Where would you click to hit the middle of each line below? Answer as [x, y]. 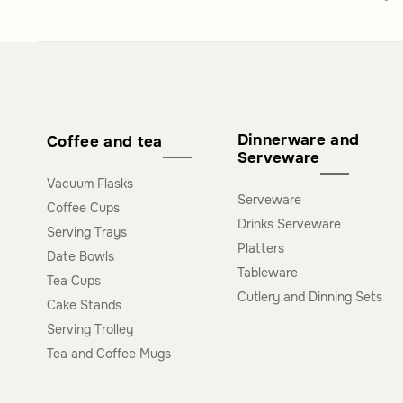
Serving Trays [87, 232]
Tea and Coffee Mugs [109, 353]
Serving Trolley [90, 329]
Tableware [267, 272]
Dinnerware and [298, 139]
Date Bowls [81, 256]
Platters [260, 248]
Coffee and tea [105, 141]
